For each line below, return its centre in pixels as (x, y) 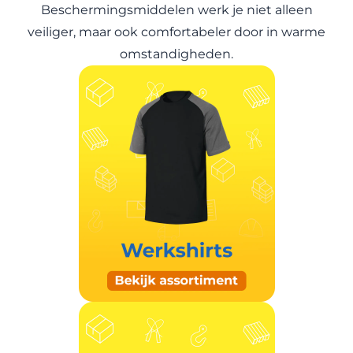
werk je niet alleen (253, 10)
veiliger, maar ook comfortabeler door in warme (176, 32)
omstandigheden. (176, 54)
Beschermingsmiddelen (117, 10)
